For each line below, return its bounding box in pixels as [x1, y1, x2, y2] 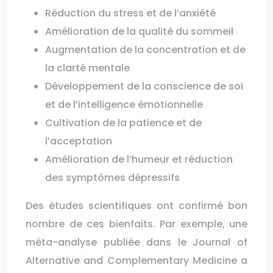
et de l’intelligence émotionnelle [45, 97, 203, 112]
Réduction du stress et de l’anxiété [45, 6, 216, 20]
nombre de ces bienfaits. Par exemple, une [26, 217, 247, 231]
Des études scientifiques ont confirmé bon [26, 199, 247, 213]
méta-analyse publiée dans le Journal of [26, 235, 247, 249]
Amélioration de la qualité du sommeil [45, 24, 233, 38]
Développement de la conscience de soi [45, 79, 243, 93]
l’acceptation [45, 134, 112, 148]
